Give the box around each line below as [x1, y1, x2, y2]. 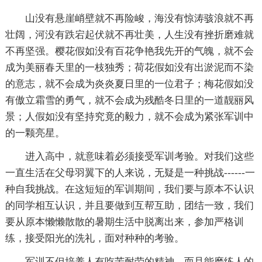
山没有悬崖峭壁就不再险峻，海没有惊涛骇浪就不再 [5, 13, 254, 25]
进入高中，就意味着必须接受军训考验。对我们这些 [5, 151, 254, 163]
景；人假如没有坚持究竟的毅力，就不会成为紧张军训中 [5, 111, 254, 123]
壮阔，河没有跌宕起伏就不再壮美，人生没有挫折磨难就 [5, 29, 254, 41]
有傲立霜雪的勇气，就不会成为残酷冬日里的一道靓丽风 [5, 95, 254, 106]
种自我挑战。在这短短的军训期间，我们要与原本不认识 [5, 184, 254, 195]
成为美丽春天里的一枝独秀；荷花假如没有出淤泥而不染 [5, 62, 254, 74]
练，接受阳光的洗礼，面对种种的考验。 [5, 233, 184, 244]
